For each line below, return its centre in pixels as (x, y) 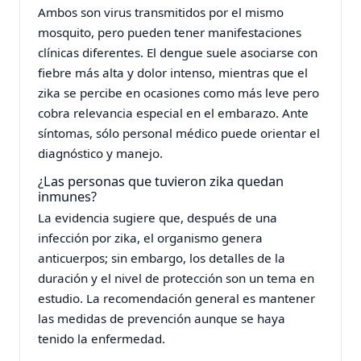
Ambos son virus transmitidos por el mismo (161, 12)
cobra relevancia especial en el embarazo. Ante (174, 113)
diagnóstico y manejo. (101, 154)
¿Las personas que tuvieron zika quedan (161, 181)
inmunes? (68, 196)
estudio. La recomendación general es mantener (177, 298)
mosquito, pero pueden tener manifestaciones (170, 33)
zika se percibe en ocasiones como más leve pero (179, 93)
